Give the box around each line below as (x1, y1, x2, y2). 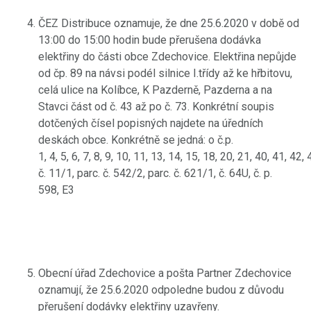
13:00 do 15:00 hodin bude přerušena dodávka (38, 33, 261, 47)
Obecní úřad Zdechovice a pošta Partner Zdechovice (38, 266, 292, 280)
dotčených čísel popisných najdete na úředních (38, 116, 263, 130)
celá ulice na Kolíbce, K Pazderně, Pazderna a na (38, 83, 272, 96)
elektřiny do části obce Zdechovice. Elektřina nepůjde (38, 49, 296, 63)
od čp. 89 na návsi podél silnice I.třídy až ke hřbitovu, (38, 66, 292, 80)
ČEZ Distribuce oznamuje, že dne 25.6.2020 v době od (38, 16, 299, 30)
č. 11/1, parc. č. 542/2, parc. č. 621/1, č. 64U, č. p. (38, 166, 272, 180)
